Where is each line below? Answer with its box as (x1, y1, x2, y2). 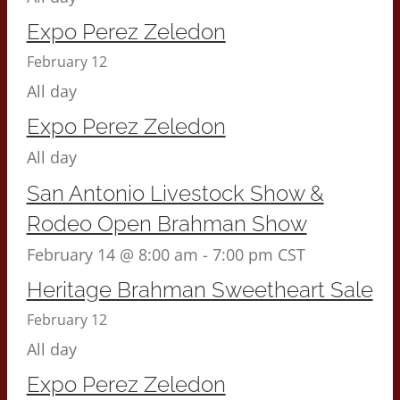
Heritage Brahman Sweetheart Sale (26, 276, 373, 303)
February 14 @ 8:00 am (26, 243, 198, 265)
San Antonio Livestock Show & (26, 179, 324, 206)
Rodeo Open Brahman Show (26, 210, 307, 237)
